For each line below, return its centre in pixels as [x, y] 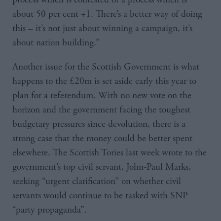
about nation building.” [57, 43]
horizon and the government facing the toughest [101, 110]
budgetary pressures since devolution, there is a [99, 124]
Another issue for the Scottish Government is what [106, 67]
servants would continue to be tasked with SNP [100, 196]
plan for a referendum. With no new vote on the [102, 96]
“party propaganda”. [51, 210]
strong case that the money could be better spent [102, 139]
